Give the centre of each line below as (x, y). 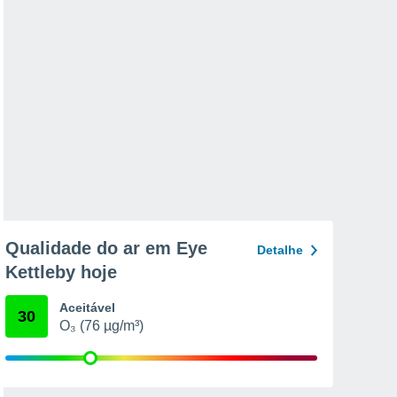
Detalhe (280, 250)
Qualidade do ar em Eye (106, 248)
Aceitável (87, 307)
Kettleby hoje (61, 272)
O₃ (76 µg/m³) (101, 326)
